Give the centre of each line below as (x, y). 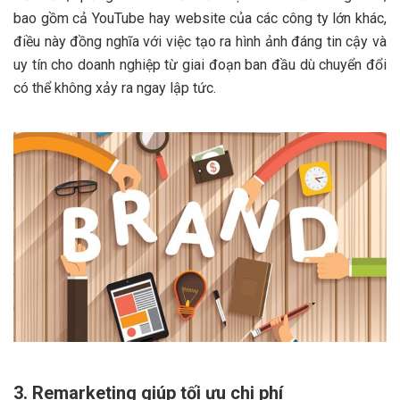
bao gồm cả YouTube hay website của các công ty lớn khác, (200, 18)
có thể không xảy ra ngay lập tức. (115, 87)
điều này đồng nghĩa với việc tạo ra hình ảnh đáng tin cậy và (200, 41)
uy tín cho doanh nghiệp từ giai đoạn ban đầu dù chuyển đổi (200, 64)
